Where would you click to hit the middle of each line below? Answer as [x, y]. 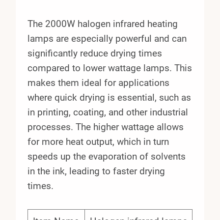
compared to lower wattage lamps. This [110, 68]
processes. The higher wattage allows [106, 127]
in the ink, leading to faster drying [96, 171]
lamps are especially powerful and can [107, 38]
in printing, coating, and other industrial [108, 112]
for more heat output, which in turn [98, 141]
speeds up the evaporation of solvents [107, 156]
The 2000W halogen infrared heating [103, 24]
